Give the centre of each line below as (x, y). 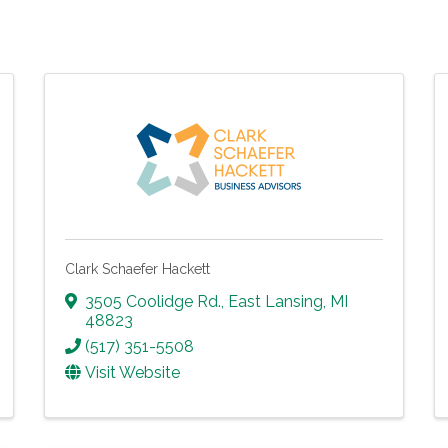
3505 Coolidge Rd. (153, 301)
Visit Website (132, 372)
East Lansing (275, 301)
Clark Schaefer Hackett (137, 269)
